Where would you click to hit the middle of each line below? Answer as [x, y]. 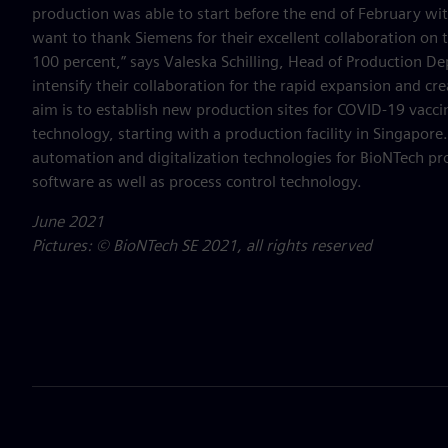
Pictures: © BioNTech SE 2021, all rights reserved [202, 245]
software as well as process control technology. [197, 181]
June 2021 [68, 221]
